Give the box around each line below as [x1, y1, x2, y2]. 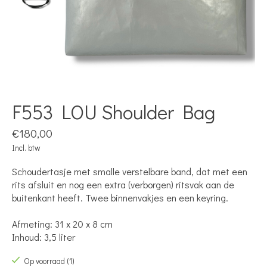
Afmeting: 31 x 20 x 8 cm [12, 217, 113, 230]
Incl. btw [12, 142, 41, 153]
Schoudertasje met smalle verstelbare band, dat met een [12, 164, 247, 178]
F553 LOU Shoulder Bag [12, 98, 215, 125]
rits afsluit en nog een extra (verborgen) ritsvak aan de [12, 178, 234, 191]
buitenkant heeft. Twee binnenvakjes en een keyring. [12, 191, 228, 204]
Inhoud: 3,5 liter [12, 230, 75, 243]
